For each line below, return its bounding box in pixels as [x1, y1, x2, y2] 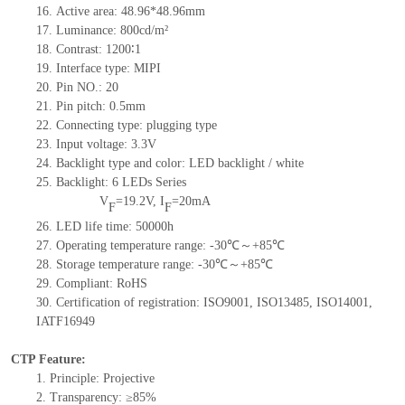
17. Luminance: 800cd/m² [35, 24, 168, 38]
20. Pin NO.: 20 [35, 80, 118, 95]
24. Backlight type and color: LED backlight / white [35, 156, 304, 171]
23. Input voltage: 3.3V [35, 137, 156, 152]
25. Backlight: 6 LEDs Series [35, 175, 186, 190]
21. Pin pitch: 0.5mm [35, 99, 146, 114]
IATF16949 [35, 315, 95, 329]
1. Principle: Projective [35, 372, 155, 386]
